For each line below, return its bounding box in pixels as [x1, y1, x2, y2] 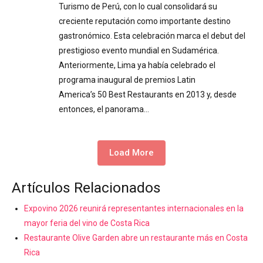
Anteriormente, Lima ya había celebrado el [59, 60, 215, 70]
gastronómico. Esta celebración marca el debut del [59, 31, 245, 41]
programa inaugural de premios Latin [59, 75, 195, 85]
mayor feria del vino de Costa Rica [24, 218, 150, 228]
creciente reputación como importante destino [59, 16, 231, 26]
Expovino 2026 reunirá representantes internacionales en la [24, 203, 244, 213]
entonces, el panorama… [59, 104, 149, 114]
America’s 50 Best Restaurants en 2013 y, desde [59, 89, 237, 99]
